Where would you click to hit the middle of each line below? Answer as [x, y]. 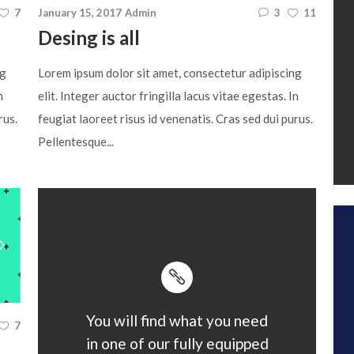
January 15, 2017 [80, 12]
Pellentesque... [76, 141]
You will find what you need [177, 320]
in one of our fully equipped [177, 343]
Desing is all [89, 37]
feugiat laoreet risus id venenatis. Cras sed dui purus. [175, 118]
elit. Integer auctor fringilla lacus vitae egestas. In [168, 95]
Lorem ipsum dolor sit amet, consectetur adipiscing [170, 72]
